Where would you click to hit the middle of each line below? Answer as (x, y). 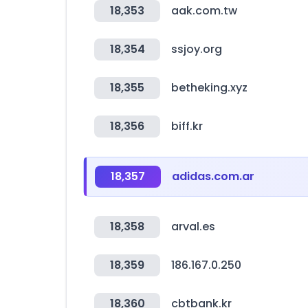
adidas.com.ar (213, 176)
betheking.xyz (209, 88)
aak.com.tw (204, 11)
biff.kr (187, 126)
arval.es (193, 227)
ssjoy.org (197, 49)
